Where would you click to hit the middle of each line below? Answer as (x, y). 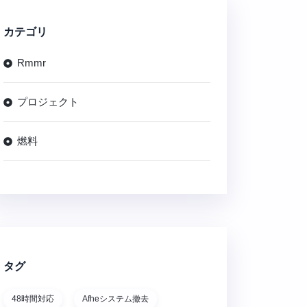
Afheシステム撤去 (115, 299)
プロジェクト (48, 102)
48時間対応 (33, 299)
